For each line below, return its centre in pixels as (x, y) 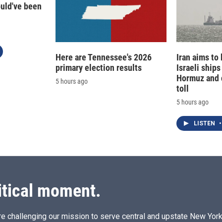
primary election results (99, 68)
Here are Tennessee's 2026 (104, 57)
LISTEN (205, 124)
